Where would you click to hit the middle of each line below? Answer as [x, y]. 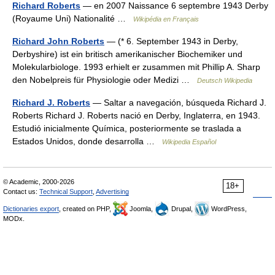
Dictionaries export [31, 209]
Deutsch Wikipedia [225, 80]
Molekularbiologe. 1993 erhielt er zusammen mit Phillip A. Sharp [136, 67]
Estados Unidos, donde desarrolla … [87, 141]
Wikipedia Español [189, 142]
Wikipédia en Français [166, 19]
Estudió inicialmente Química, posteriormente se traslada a [127, 128]
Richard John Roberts [58, 41]
